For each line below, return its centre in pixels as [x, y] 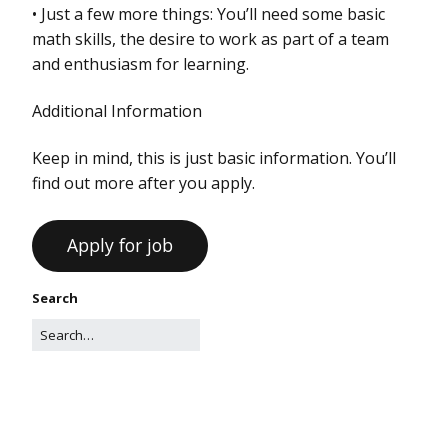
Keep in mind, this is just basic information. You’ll [214, 157]
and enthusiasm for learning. [140, 63]
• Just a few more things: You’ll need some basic [208, 13]
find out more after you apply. [143, 182]
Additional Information [117, 110]
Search [55, 297]
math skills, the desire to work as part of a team [210, 38]
